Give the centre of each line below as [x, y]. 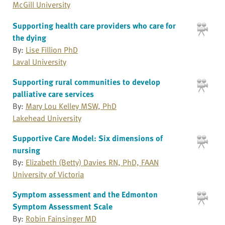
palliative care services [53, 94]
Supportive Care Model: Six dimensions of [88, 138]
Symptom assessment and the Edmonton [85, 194]
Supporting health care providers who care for [94, 25]
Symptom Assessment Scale [63, 206]
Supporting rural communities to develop [86, 82]
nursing [26, 150]
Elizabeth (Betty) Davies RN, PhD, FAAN [92, 162]
